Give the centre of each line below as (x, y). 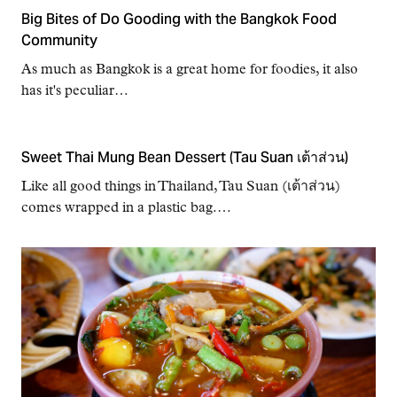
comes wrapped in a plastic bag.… (126, 209)
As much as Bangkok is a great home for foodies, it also (190, 70)
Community (59, 42)
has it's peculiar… (75, 92)
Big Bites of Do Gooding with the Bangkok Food (179, 21)
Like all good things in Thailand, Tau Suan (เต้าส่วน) (181, 187)
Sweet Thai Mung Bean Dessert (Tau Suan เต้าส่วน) (185, 159)
